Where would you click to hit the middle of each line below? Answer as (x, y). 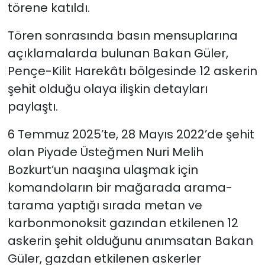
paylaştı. (33, 106)
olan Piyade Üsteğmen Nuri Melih (105, 152)
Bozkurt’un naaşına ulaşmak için (103, 169)
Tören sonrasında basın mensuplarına (122, 35)
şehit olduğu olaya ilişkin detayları (107, 88)
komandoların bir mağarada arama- (120, 187)
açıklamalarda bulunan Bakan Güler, (118, 53)
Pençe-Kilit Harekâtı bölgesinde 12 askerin (132, 71)
